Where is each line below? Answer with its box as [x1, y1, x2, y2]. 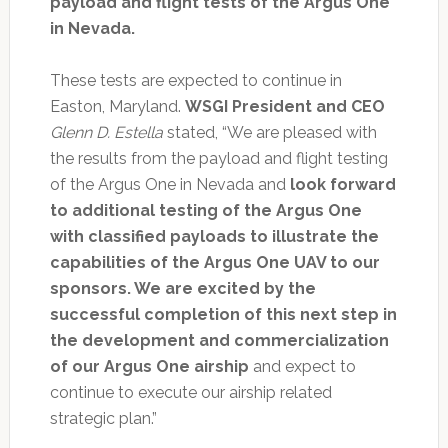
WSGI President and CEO [184, 96, 385, 116]
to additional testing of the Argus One [49, 200, 362, 220]
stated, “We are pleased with [162, 122, 377, 142]
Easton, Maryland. [49, 96, 185, 116]
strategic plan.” [49, 408, 157, 428]
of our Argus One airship [49, 356, 249, 376]
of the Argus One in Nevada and [49, 174, 290, 194]
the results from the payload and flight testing [49, 148, 388, 168]
